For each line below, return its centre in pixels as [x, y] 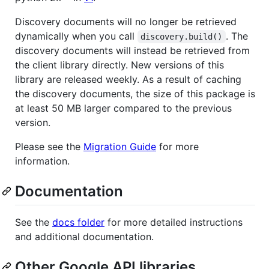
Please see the [49, 146]
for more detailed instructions [174, 222]
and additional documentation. [84, 236]
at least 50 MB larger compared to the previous [123, 108]
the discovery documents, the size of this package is [135, 93]
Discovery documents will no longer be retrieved [126, 21]
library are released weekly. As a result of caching [128, 79]
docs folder [78, 222]
